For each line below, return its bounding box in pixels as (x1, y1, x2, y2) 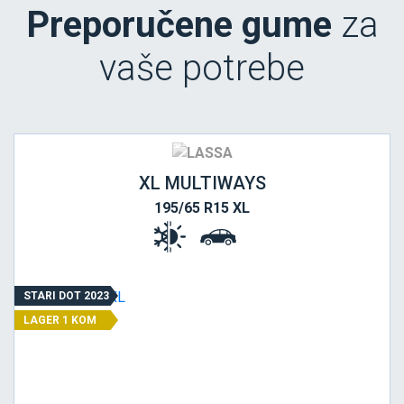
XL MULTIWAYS (138, 171, 266, 194)
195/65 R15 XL (154, 198, 250, 216)
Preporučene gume (25, 3, 332, 46)
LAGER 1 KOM (23, 313, 96, 326)
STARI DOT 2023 (23, 289, 109, 302)
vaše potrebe (99, 46, 305, 89)
